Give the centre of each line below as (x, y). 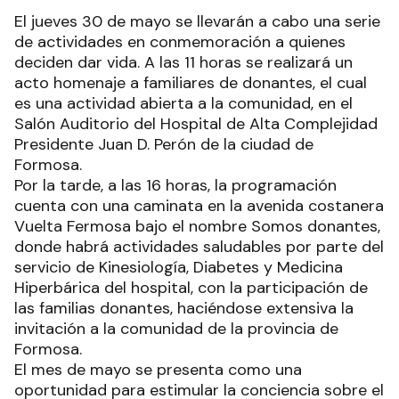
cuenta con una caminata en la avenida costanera (199, 206)
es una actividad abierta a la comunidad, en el (183, 104)
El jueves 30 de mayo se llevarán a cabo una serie (197, 22)
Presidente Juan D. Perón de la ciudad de (164, 145)
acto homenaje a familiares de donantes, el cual (191, 83)
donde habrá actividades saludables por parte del (199, 247)
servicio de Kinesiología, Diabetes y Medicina (179, 268)
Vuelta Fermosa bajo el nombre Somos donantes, (197, 227)
